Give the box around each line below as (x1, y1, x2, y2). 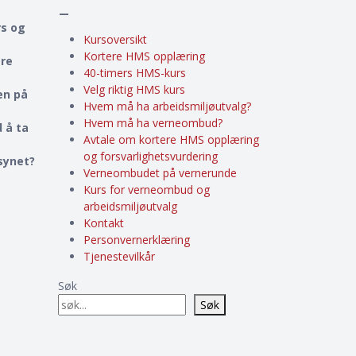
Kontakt (83, 215, 124, 230)
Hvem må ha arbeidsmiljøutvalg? (83, 99, 251, 114)
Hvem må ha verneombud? (83, 115, 222, 130)
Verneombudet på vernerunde (83, 165, 237, 180)
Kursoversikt (83, 32, 147, 47)
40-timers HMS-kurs (83, 65, 186, 80)
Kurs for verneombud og (83, 182, 210, 197)
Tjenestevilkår (83, 249, 155, 264)
